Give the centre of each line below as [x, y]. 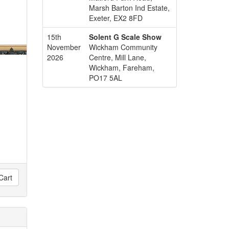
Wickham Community [123, 47]
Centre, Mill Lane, [118, 57]
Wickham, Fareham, [122, 67]
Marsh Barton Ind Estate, [130, 8]
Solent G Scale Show [125, 37]
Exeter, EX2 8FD [116, 18]
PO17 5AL [106, 78]
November [64, 47]
